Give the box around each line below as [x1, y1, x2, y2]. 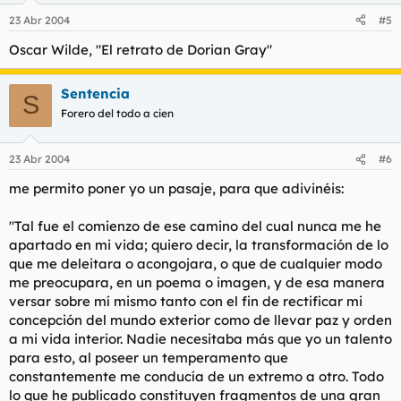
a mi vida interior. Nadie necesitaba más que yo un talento [9, 330, 392, 347]
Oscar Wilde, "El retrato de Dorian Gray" [9, 40, 272, 58]
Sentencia [61, 84, 130, 102]
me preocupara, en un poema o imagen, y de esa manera [9, 274, 385, 291]
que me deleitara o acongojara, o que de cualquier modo [9, 255, 382, 272]
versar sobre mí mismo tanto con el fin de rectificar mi [9, 293, 363, 310]
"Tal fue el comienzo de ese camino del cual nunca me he [9, 218, 381, 235]
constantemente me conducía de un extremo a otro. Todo [9, 368, 384, 385]
